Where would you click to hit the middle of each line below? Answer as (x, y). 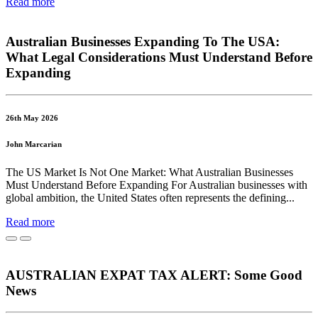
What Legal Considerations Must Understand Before (159, 57)
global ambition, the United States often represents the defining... (150, 198)
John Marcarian (34, 144)
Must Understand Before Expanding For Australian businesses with (157, 185)
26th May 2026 (32, 118)
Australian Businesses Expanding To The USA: (143, 42)
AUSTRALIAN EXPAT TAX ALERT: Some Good (154, 275)
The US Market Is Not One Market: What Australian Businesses (149, 172)
